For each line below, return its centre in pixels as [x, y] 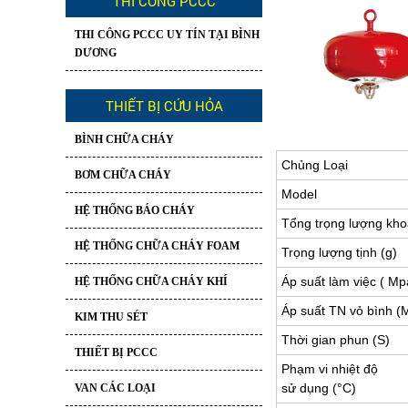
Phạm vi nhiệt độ [330, 369]
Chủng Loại [315, 165]
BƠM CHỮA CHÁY [123, 175]
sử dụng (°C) [319, 388]
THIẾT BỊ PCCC [116, 353]
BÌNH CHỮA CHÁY [124, 140]
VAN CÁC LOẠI [115, 388]
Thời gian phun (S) [336, 340]
